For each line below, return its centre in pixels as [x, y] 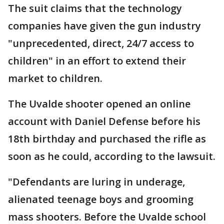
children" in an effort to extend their [97, 61]
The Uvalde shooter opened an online [99, 104]
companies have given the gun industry [104, 26]
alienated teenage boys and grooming [101, 199]
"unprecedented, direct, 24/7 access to [101, 43]
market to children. [55, 78]
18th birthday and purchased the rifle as [107, 139]
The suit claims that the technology [95, 8]
